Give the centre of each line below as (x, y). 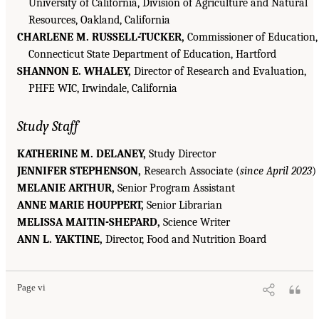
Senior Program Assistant (175, 188)
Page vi (31, 287)
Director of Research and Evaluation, (219, 71)
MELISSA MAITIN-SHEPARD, (89, 222)
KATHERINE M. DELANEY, (82, 153)
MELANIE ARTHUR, (66, 188)
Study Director (181, 153)
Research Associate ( (190, 171)
